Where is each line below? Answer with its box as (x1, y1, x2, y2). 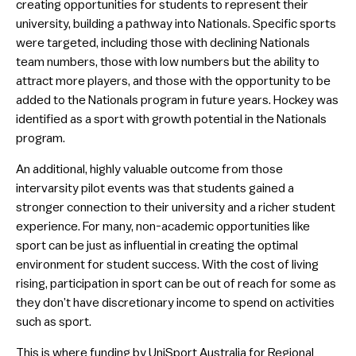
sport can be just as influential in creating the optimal (16, 238, 298, 252)
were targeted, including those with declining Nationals (16, 36, 310, 49)
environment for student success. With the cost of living (16, 257, 319, 271)
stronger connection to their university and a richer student (16, 200, 335, 214)
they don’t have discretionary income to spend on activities (16, 296, 335, 309)
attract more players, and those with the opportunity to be (16, 74, 331, 87)
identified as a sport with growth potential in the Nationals (16, 112, 327, 126)
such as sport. (16, 315, 91, 328)
